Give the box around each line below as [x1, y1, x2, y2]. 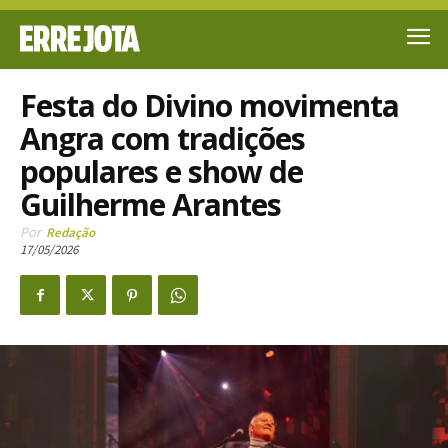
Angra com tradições [20, 117, 305, 159]
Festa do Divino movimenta [20, 84, 399, 126]
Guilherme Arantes [20, 183, 281, 225]
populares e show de [20, 150, 303, 192]
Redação [46, 223, 95, 241]
